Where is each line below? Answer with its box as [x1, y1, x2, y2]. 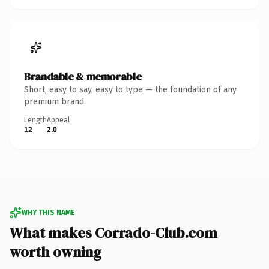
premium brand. [24, 96, 86, 107]
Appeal [47, 115, 70, 124]
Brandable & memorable [24, 68, 142, 84]
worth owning [10, 241, 101, 262]
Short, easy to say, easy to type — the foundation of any [24, 84, 237, 95]
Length [24, 115, 47, 124]
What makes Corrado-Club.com [10, 222, 217, 243]
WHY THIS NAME [22, 208, 74, 217]
